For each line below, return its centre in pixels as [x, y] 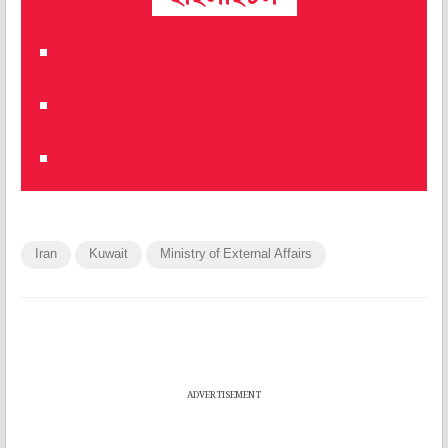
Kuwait [108, 254]
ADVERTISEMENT [224, 395]
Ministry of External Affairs [236, 254]
